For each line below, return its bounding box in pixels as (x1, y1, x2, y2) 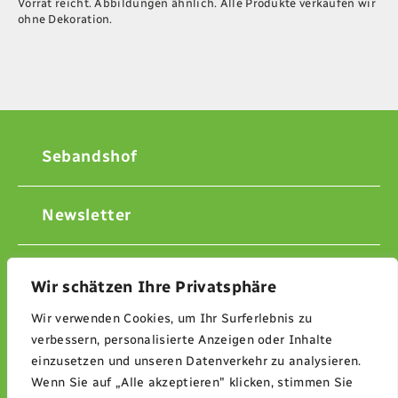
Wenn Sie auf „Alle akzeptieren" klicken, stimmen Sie (31, 375, 354, 390)
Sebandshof (41, 147, 138, 167)
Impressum (41, 322, 135, 343)
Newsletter (41, 205, 131, 226)
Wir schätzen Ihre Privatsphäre (31, 277, 276, 297)
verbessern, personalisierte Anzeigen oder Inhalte (31, 332, 333, 347)
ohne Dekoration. (17, 12, 113, 27)
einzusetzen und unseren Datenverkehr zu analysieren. (31, 354, 362, 369)
